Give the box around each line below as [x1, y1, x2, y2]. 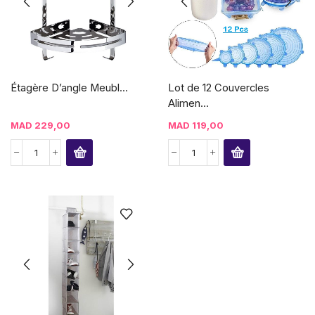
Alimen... [168, 96, 209, 110]
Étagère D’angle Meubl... [11, 81, 128, 94]
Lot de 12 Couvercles [168, 81, 269, 94]
